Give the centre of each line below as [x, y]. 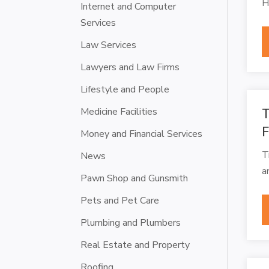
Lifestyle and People [125, 89]
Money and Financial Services [142, 134]
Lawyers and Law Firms [130, 67]
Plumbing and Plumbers [131, 222]
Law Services [109, 45]
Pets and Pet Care [120, 200]
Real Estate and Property [135, 245]
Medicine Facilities [119, 111]
